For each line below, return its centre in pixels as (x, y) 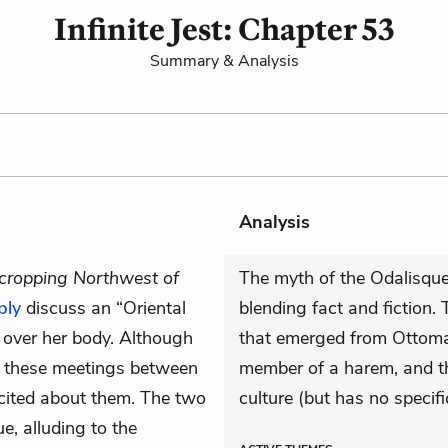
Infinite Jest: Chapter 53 (224, 29)
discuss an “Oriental (103, 308)
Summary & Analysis (224, 61)
